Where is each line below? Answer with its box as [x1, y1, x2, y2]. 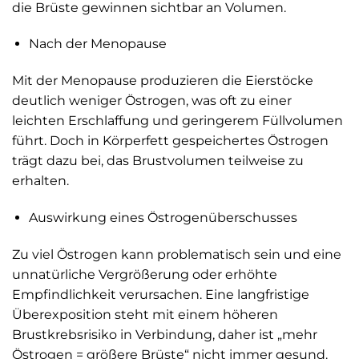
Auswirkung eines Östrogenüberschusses [28, 209, 297, 225]
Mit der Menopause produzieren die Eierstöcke [12, 73, 313, 89]
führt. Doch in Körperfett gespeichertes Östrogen [12, 133, 329, 149]
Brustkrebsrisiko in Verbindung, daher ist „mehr [12, 326, 317, 342]
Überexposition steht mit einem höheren [12, 306, 278, 322]
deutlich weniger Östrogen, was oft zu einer [12, 93, 292, 109]
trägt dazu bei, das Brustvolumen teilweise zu [12, 153, 304, 169]
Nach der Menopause [28, 36, 167, 52]
